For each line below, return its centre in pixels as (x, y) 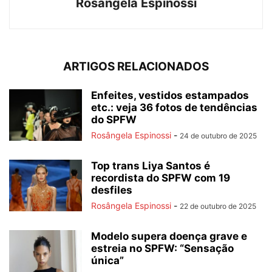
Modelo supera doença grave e (169, 236)
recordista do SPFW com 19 (161, 178)
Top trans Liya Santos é (151, 166)
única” (107, 261)
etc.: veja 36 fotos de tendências (174, 108)
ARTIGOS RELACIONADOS (136, 67)
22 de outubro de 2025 (218, 206)
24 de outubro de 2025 (218, 136)
